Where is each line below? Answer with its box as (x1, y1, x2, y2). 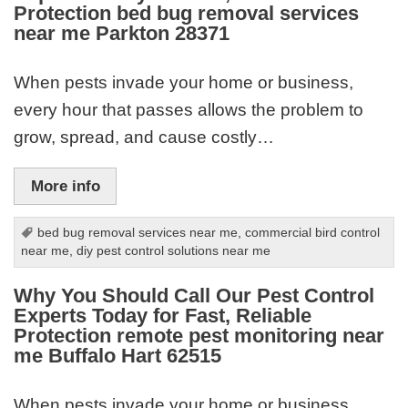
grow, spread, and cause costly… (14, 127, 275, 147)
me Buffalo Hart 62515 (14, 344, 222, 368)
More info (30, 177, 100, 196)
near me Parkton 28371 (14, 22, 230, 46)
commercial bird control (245, 226, 381, 240)
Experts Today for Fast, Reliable (14, 304, 312, 328)
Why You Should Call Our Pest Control (14, 284, 375, 308)
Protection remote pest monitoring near (14, 324, 385, 348)
